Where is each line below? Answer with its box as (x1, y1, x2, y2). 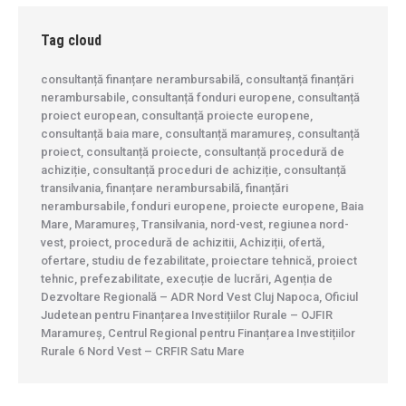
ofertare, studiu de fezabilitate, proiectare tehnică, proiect (41, 254, 357, 268)
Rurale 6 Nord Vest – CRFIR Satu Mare (41, 344, 245, 359)
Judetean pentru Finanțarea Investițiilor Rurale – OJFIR (41, 308, 333, 323)
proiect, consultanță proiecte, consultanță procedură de (41, 145, 344, 159)
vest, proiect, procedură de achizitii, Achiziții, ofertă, (41, 236, 324, 250)
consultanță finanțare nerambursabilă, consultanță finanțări (41, 72, 353, 87)
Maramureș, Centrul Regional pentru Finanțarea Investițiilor (41, 326, 355, 341)
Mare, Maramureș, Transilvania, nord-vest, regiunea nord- (41, 217, 349, 232)
